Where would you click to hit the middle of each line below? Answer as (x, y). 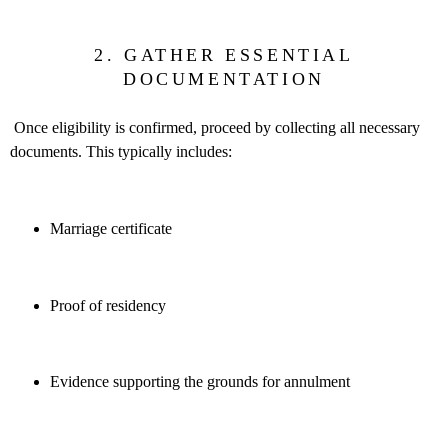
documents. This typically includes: (121, 151)
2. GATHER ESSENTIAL (224, 54)
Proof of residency (108, 305)
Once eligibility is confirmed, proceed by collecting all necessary (215, 127)
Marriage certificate (111, 228)
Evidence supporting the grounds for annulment (200, 382)
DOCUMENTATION (224, 78)
